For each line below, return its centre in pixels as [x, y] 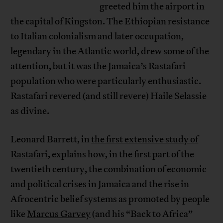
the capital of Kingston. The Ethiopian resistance [110, 22]
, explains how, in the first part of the [121, 155]
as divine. [30, 111]
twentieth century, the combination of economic [109, 169]
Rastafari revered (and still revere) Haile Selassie [109, 96]
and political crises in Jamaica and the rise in [100, 184]
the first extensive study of [145, 140]
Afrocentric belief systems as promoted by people [110, 199]
